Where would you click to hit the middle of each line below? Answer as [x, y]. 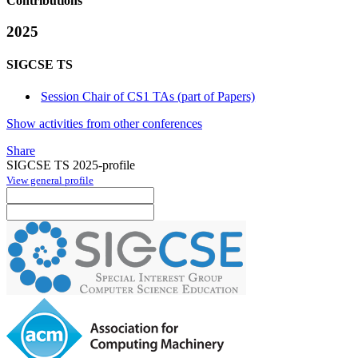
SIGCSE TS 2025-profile [71, 165]
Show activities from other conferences [104, 123]
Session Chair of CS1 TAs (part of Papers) [148, 96]
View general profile [50, 180]
